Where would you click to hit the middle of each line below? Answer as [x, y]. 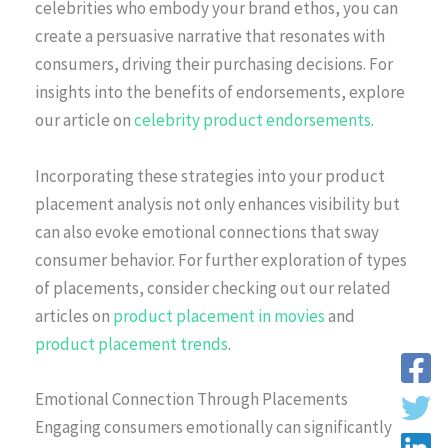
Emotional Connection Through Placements [191, 398]
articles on [74, 315]
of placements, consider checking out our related [213, 287]
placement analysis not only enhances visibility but [217, 203]
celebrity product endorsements [252, 120]
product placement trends [131, 343]
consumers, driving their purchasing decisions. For [214, 64]
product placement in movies [219, 315]
